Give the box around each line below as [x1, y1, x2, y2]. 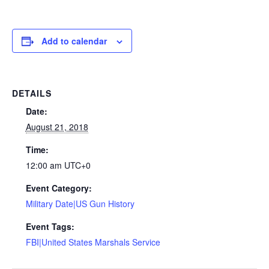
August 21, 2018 [25, 121, 88, 133]
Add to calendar [41, 35, 107, 47]
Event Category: [25, 182, 92, 195]
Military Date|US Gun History [25, 198, 134, 210]
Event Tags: [25, 220, 74, 233]
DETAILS [12, 87, 52, 100]
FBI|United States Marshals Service [25, 236, 160, 249]
